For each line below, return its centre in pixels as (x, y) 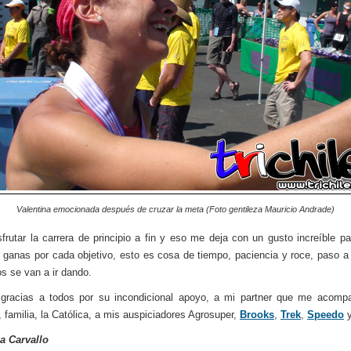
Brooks (257, 314)
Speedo (326, 314)
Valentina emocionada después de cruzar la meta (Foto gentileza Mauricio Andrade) (175, 209)
